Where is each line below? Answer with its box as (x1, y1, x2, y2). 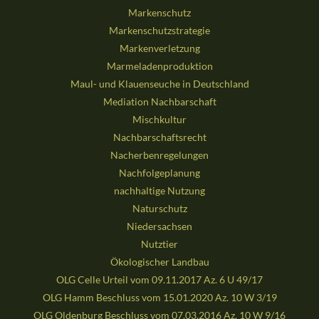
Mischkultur (132, 113, 187, 126)
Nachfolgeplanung (119, 167, 200, 179)
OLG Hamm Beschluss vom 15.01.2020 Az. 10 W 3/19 (42, 291, 277, 304)
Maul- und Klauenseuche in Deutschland (70, 78, 249, 90)
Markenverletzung (119, 42, 200, 55)
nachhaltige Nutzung (114, 184, 205, 197)
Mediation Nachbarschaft (103, 95, 216, 108)
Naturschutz (132, 202, 187, 215)
